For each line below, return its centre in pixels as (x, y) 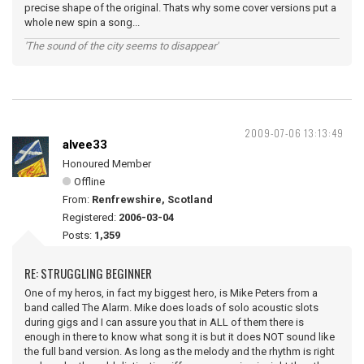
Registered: (91, 217)
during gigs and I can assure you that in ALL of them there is (164, 322)
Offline (89, 182)
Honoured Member (107, 164)
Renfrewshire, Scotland (152, 199)
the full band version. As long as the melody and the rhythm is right (180, 351)
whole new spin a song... (82, 22)
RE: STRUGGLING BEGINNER (88, 273)
